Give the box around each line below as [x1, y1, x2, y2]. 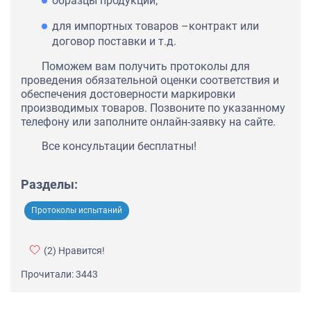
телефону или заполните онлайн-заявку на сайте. [21, 115, 276, 129]
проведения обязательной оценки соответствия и [21, 74, 279, 87]
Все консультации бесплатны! [42, 140, 196, 153]
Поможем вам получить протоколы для [42, 60, 250, 74]
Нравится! [56, 245, 105, 257]
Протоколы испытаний [31, 205, 122, 216]
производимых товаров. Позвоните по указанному [21, 101, 285, 115]
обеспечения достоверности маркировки [21, 87, 235, 101]
